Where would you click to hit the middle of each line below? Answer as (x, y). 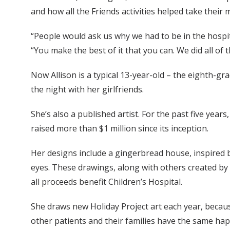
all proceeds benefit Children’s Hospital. (107, 182)
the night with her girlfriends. (87, 90)
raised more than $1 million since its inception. (120, 129)
